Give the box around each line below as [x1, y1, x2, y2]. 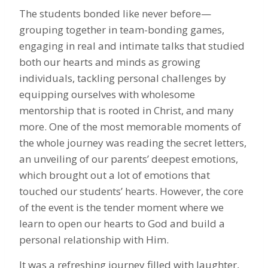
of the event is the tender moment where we [19, 200, 224, 214]
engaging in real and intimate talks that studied [19, 38, 245, 53]
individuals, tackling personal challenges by [19, 71, 226, 85]
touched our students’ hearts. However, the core [19, 184, 243, 198]
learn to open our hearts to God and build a [19, 216, 225, 230]
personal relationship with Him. [19, 232, 169, 246]
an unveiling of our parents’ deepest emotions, [19, 151, 238, 166]
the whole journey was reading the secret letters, [19, 135, 246, 150]
